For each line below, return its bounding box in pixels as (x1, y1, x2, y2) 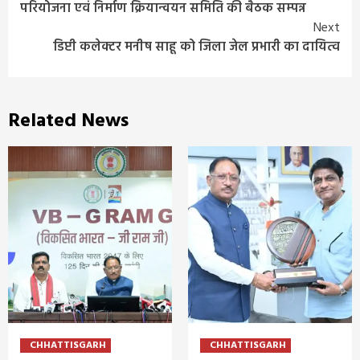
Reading (19, 6, 111, 45)
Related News (8, 105, 129, 137)
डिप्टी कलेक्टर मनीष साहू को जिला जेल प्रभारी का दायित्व (53, 36, 340, 58)
